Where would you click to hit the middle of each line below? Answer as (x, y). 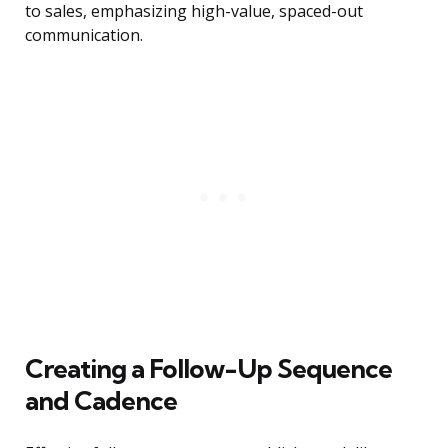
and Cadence (101, 401)
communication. (84, 35)
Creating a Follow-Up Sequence (208, 369)
